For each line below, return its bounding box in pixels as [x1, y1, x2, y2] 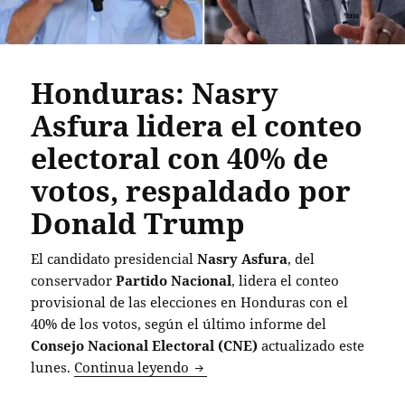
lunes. [31, 358, 75, 377]
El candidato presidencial [31, 250, 198, 268]
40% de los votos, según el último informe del [31, 315, 327, 334]
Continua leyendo [74, 358, 193, 377]
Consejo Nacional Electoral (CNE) [31, 336, 259, 355]
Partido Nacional [116, 271, 232, 290]
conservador [31, 271, 117, 290]
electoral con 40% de [31, 138, 329, 178]
